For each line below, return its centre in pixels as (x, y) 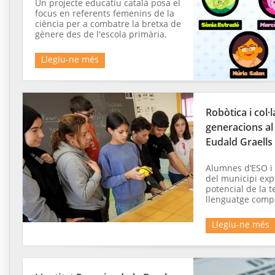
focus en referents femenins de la (105, 14)
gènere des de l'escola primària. (101, 34)
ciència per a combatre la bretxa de (108, 24)
